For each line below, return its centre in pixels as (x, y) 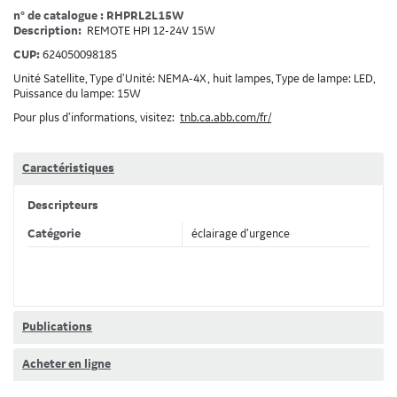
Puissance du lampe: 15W (77, 94)
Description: (49, 31)
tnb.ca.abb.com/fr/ (226, 118)
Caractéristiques (68, 168)
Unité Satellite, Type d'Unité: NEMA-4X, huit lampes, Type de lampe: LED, (195, 79)
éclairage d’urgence (241, 234)
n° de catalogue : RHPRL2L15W (98, 16)
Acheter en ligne (66, 364)
